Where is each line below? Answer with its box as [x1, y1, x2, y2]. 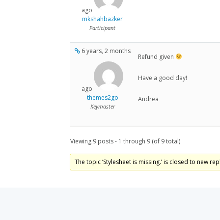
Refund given [138, 53, 175, 61]
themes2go [86, 93, 118, 102]
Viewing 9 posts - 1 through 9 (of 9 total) [70, 137, 180, 146]
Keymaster [90, 103, 115, 110]
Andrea [138, 95, 159, 104]
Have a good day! [138, 74, 187, 82]
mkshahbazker [82, 15, 123, 24]
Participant [89, 24, 115, 32]
